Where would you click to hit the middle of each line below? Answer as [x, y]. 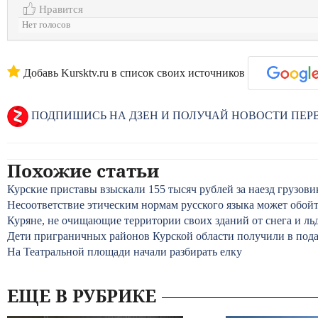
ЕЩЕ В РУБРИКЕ [82, 295]
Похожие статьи [83, 170]
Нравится [60, 9]
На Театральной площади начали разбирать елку [125, 252]
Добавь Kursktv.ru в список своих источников [133, 73]
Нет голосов [46, 25]
